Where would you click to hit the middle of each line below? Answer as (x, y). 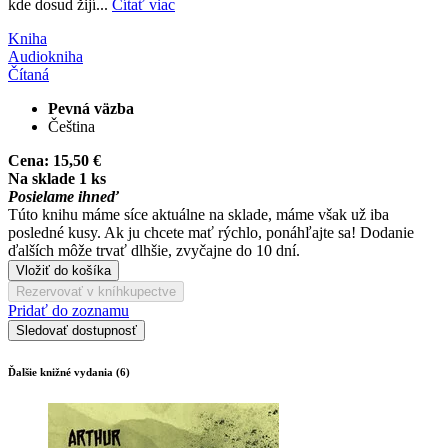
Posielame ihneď (63, 196)
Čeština (71, 126)
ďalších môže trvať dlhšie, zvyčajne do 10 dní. (154, 250)
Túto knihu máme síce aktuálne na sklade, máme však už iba (198, 214)
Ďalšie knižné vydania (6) (69, 371)
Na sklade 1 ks (57, 178)
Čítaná (28, 74)
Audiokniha (45, 56)
